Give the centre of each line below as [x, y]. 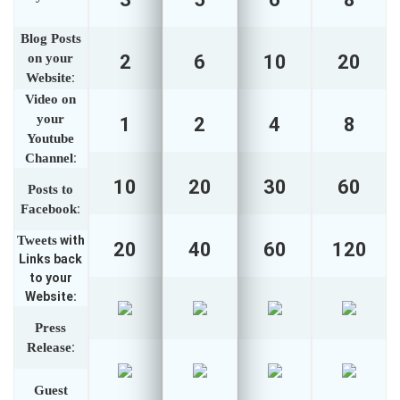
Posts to [51, 190]
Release [49, 348]
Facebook [49, 209]
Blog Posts [50, 39]
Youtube [51, 139]
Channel [49, 158]
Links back [51, 259]
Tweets [37, 241]
